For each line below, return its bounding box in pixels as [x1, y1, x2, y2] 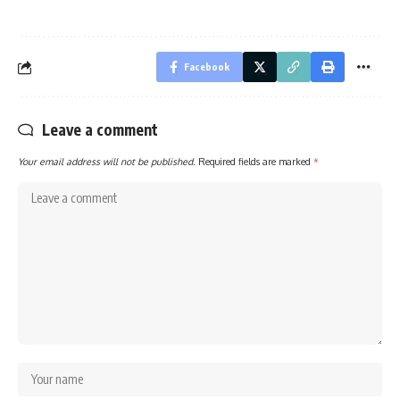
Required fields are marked [198, 155, 313, 168]
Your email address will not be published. [18, 155, 196, 168]
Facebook [184, 61, 229, 73]
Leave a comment [42, 120, 158, 140]
